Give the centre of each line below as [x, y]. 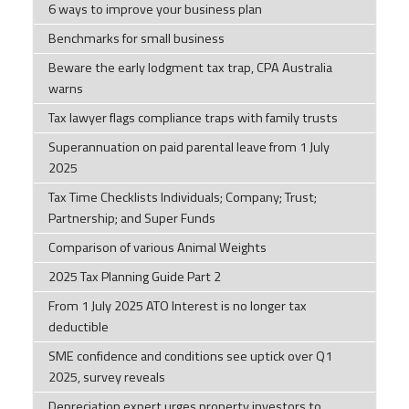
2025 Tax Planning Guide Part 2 [134, 276]
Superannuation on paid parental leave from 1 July [189, 147]
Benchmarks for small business [136, 38]
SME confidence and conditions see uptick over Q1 [190, 356]
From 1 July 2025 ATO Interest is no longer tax [177, 305]
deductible [78, 326]
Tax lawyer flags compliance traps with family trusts [193, 117]
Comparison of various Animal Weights [157, 247]
